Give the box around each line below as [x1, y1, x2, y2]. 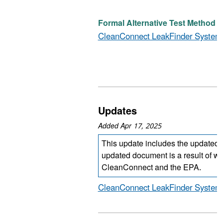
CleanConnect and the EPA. [101, 159, 201, 176]
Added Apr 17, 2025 [98, 118, 161, 133]
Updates [98, 101, 137, 122]
